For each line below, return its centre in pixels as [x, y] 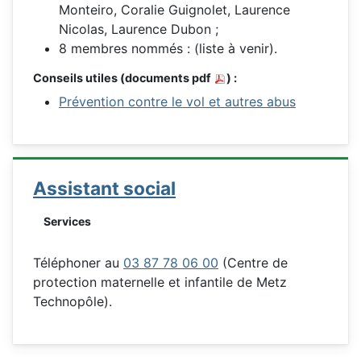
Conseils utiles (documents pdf [123, 78]
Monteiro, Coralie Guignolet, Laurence [174, 10]
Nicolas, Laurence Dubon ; [139, 29]
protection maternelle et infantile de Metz [160, 282]
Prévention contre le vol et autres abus [177, 102]
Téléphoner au [78, 263]
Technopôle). [73, 302]
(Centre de [253, 263]
